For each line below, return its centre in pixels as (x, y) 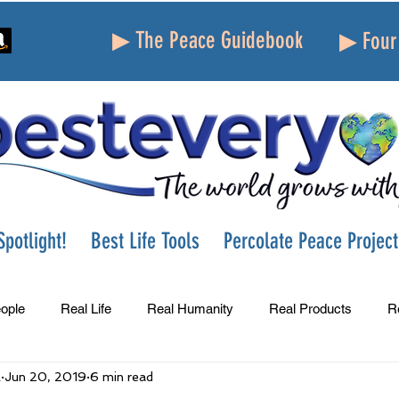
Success (60, 379)
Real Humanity (190, 308)
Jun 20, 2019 (45, 376)
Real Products (310, 308)
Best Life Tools (145, 241)
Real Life (86, 308)
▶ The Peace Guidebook (208, 41)
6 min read (122, 376)
